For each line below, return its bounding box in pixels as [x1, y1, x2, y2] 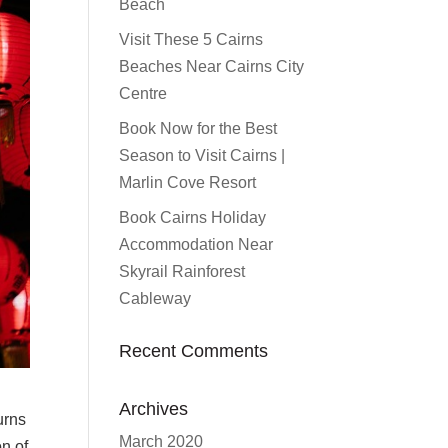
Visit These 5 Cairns [119, 31, 264, 48]
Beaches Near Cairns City [119, 58, 305, 75]
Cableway [119, 290, 192, 307]
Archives [119, 399, 189, 419]
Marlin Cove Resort [119, 174, 257, 191]
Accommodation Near [119, 236, 274, 253]
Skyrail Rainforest [119, 263, 246, 280]
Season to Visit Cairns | [119, 147, 286, 164]
